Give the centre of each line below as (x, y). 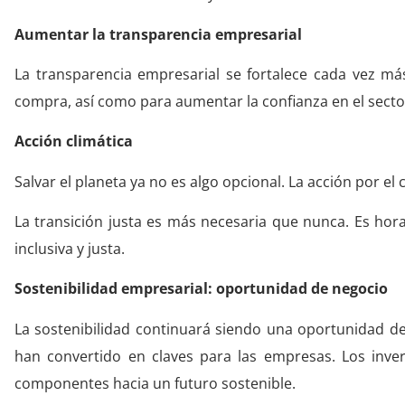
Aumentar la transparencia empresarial (158, 34)
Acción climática (74, 141)
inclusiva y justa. (70, 249)
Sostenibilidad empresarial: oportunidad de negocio (201, 289)
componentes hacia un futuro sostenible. (155, 383)
